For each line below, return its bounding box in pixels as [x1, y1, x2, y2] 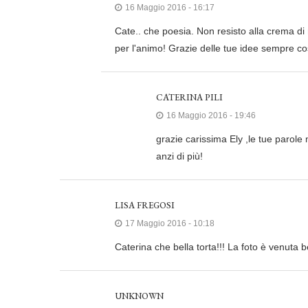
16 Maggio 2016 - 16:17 [125, 3, 214, 13]
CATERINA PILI [156, 91, 223, 104]
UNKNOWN [115, 290, 164, 302]
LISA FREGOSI [115, 199, 175, 212]
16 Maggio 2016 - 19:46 [166, 111, 256, 121]
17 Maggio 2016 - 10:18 [125, 219, 214, 229]
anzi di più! [156, 151, 203, 162]
